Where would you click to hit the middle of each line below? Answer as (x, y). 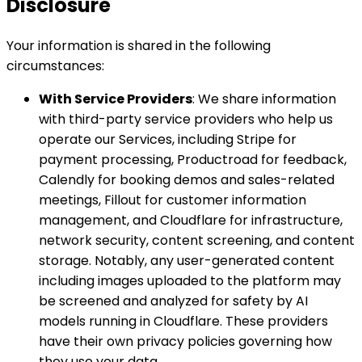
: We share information (264, 99)
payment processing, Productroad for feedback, (193, 159)
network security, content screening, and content (197, 240)
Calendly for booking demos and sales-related (187, 179)
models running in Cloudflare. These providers (183, 321)
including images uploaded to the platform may (190, 280)
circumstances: (55, 65)
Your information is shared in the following (139, 45)
